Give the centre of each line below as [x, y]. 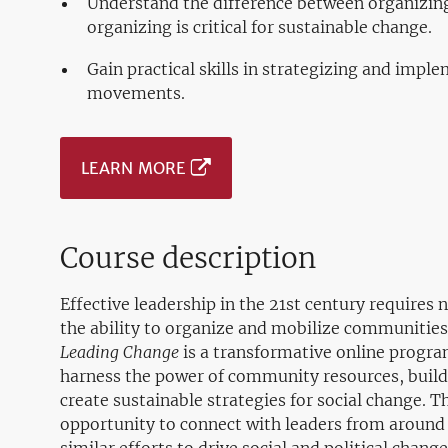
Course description [188, 258]
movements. [136, 93]
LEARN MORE [133, 168]
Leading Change [119, 352]
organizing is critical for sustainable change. [259, 27]
